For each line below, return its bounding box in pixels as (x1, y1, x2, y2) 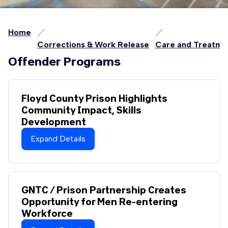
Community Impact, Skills (21, 104, 141, 116)
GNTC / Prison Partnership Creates (21, 184, 186, 196)
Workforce (21, 208, 73, 219)
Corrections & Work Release (37, 40, 149, 49)
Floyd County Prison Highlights (21, 92, 167, 104)
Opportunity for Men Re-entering (21, 196, 178, 208)
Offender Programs (8, 54, 121, 68)
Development (21, 116, 86, 127)
